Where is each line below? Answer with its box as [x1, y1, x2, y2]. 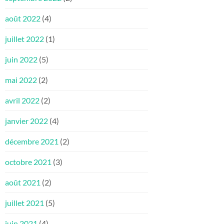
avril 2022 [5, 95, 39, 105]
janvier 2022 [5, 116, 48, 126]
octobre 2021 [5, 157, 51, 167]
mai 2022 [5, 75, 37, 85]
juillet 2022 [5, 34, 44, 44]
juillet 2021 [5, 198, 44, 208]
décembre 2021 [5, 136, 58, 146]
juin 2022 [5, 54, 37, 64]
